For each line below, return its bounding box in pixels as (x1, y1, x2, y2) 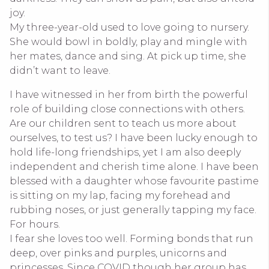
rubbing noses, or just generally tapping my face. (10, 204, 256, 216)
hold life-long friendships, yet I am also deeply (10, 147, 241, 158)
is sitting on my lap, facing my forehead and (10, 190, 231, 201)
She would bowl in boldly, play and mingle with (10, 36, 247, 47)
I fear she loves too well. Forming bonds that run (10, 233, 253, 244)
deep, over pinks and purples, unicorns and (10, 247, 227, 259)
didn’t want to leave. (10, 65, 110, 76)
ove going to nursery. (144, 22, 249, 33)
